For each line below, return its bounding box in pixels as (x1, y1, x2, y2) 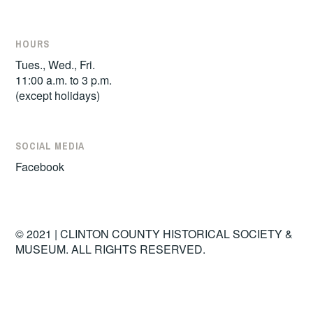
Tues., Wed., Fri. (15, 56, 96, 73)
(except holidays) (15, 87, 101, 103)
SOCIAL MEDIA (15, 140, 85, 153)
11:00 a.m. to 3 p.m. (15, 71, 112, 88)
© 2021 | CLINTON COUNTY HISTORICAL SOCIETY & (15, 225, 293, 242)
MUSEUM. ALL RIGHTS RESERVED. (15, 240, 206, 257)
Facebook (15, 159, 65, 175)
